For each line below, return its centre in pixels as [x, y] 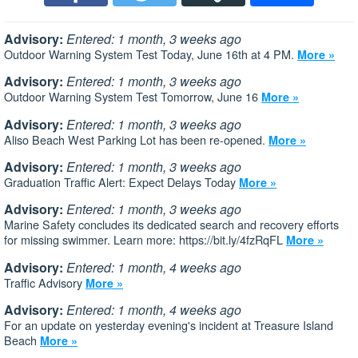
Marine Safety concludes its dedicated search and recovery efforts [171, 225]
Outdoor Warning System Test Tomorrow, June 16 [133, 97]
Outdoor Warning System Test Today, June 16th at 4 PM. [151, 54]
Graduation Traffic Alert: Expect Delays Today [121, 181]
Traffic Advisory [45, 282]
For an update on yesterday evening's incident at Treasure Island [169, 325]
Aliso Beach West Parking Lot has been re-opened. [136, 139]
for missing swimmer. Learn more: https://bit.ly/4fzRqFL [145, 240]
